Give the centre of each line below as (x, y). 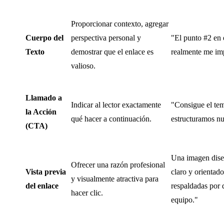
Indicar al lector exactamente (116, 104)
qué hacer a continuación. (111, 118)
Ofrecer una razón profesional (118, 164)
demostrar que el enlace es (112, 51)
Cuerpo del (44, 37)
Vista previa (46, 171)
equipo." (184, 199)
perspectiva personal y (106, 37)
